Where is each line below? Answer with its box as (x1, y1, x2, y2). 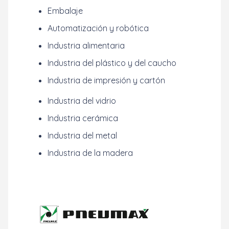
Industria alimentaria (48, 40, 125, 51)
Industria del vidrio (48, 96, 116, 106)
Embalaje (48, 6, 83, 16)
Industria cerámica (48, 113, 118, 123)
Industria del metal (48, 130, 117, 141)
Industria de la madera (48, 148, 133, 158)
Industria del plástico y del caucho (48, 58, 176, 68)
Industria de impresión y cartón (48, 75, 165, 85)
